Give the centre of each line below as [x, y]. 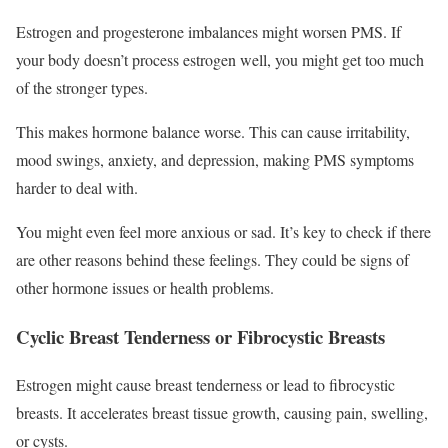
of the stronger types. [84, 87]
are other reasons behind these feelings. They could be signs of [212, 259]
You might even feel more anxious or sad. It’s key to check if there [223, 231]
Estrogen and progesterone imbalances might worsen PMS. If [208, 31]
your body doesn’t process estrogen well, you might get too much [220, 59]
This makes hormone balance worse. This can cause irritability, [213, 131]
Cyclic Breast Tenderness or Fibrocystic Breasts [200, 336]
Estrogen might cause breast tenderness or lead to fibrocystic [205, 385]
